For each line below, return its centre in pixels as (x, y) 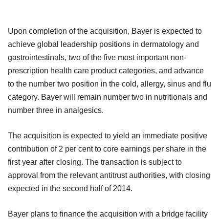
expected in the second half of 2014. (70, 188)
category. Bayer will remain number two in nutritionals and (108, 97)
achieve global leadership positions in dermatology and (103, 44)
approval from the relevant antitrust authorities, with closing (109, 175)
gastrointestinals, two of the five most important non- (97, 57)
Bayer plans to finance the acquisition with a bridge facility (108, 214)
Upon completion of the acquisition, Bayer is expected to (105, 31)
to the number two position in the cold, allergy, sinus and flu (109, 84)
